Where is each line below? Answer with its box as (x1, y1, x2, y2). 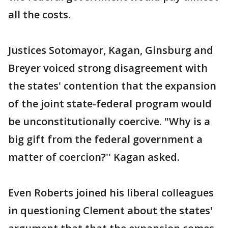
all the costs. (8, 8, 71, 21)
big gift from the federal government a (8, 132, 203, 146)
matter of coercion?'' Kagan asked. (8, 150, 180, 164)
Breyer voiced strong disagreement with (8, 61, 208, 75)
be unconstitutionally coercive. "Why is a (8, 115, 210, 128)
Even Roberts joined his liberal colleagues (8, 186, 214, 199)
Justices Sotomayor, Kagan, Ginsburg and (8, 43, 213, 57)
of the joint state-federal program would (8, 97, 212, 110)
